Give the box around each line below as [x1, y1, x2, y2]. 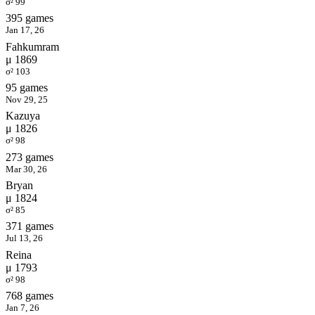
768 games [6, 290, 53, 302]
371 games [6, 220, 53, 233]
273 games [6, 150, 53, 163]
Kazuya [6, 110, 40, 122]
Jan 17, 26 [6, 25, 44, 36]
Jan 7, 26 [6, 302, 39, 314]
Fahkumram [6, 40, 59, 53]
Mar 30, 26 [6, 163, 47, 174]
